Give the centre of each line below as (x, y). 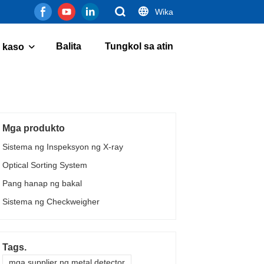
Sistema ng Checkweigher (51, 202)
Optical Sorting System (44, 165)
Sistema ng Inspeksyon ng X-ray (62, 147)
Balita (68, 46)
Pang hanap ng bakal (42, 183)
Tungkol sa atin (139, 46)
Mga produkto (33, 128)
